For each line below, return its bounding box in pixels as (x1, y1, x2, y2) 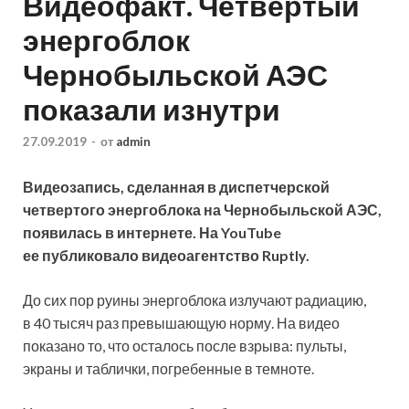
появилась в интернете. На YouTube (23, 224, 281, 242)
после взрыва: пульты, (196, 337, 346, 355)
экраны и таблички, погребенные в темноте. (23, 360, 314, 378)
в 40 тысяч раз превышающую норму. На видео (23, 314, 340, 332)
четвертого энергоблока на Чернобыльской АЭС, (23, 201, 382, 219)
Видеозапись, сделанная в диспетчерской (23, 178, 330, 196)
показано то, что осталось (23, 337, 196, 355)
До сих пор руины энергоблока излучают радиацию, (23, 291, 366, 309)
